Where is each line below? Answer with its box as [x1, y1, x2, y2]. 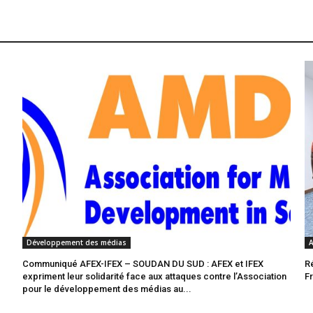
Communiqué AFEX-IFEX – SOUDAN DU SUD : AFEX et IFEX [22, 258, 263, 269]
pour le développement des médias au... [22, 283, 191, 294]
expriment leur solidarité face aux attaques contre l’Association [22, 270, 286, 282]
